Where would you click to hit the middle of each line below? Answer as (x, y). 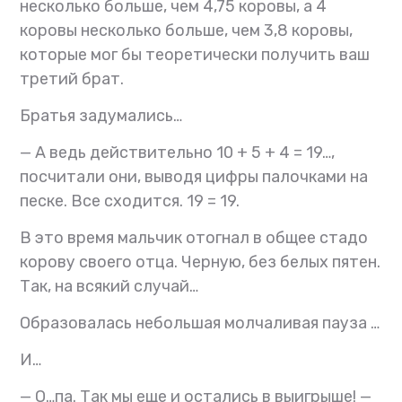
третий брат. (72, 79)
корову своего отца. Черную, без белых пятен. (201, 262)
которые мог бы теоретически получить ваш (195, 55)
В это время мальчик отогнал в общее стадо (194, 238)
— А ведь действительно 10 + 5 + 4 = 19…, (178, 153)
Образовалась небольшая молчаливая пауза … (200, 323)
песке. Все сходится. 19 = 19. (130, 201)
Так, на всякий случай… (109, 287)
